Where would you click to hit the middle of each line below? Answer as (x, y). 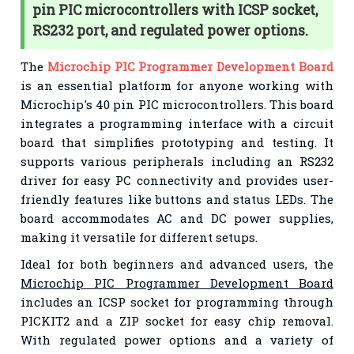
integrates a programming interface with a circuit (177, 123)
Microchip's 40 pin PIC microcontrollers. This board (177, 104)
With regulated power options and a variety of (177, 339)
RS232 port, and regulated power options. (171, 30)
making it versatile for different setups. (139, 237)
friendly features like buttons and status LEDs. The (177, 199)
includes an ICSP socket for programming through (177, 301)
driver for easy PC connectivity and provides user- (177, 180)
